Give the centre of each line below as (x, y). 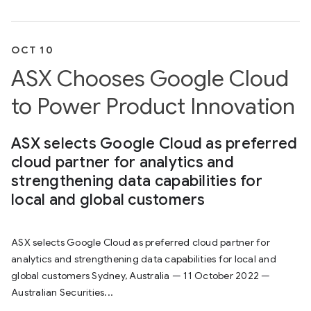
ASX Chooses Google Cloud (150, 78)
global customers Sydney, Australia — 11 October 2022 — (141, 276)
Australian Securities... (62, 292)
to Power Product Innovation (153, 106)
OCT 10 (32, 50)
